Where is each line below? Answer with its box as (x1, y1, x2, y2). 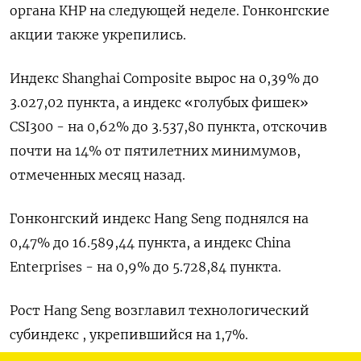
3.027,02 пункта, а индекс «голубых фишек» (10, 94, 309, 110)
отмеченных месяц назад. (10, 167, 185, 183)
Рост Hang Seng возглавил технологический (10, 302, 309, 318)
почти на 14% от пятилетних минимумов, (10, 143, 301, 159)
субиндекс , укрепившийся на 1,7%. (10, 326, 248, 342)
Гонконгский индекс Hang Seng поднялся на (10, 210, 309, 226)
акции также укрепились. (10, 27, 186, 43)
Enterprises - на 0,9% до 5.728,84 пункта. (10, 259, 281, 275)
